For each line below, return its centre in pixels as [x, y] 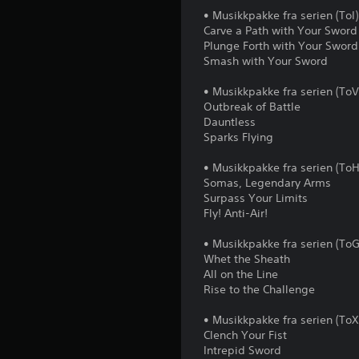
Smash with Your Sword [266, 61]
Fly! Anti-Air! [236, 214]
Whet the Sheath [247, 259]
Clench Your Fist [246, 335]
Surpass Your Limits [256, 198]
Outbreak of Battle [252, 107]
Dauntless [230, 122]
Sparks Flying [239, 137]
